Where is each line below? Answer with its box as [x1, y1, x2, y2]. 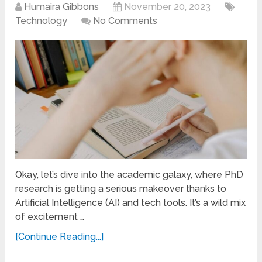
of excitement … [15, 211, 85, 222]
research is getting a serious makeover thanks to [15, 182, 227, 194]
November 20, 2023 [124, 1, 211, 13]
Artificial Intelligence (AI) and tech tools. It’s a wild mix [15, 196, 246, 208]
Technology [15, 15, 68, 27]
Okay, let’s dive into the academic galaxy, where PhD [15, 168, 244, 180]
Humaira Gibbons [24, 1, 99, 13]
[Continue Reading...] [15, 230, 104, 242]
